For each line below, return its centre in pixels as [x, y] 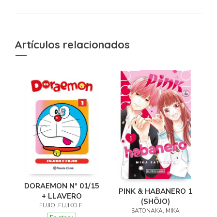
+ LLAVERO [62, 196]
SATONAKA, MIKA [155, 210]
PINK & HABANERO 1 [155, 191]
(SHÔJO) [155, 201]
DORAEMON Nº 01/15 [62, 186]
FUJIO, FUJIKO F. [62, 205]
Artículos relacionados [72, 45]
